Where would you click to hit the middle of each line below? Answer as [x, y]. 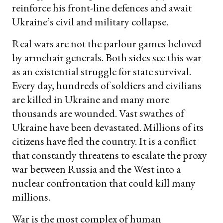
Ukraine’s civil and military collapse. [90, 21]
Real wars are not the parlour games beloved [107, 43]
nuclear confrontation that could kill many [104, 183]
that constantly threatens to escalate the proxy [110, 155]
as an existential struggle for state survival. [102, 71]
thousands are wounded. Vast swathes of [98, 113]
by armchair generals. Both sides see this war [107, 57]
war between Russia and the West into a [96, 169]
